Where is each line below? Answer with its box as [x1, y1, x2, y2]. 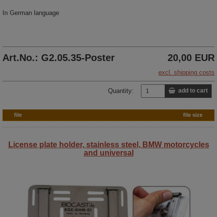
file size [183, 111, 202, 118]
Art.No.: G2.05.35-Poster [2, 52, 115, 63]
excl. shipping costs [158, 68, 215, 76]
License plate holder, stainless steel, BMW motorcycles [8, 140, 209, 149]
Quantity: [108, 87, 134, 94]
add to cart [175, 87, 208, 94]
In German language [2, 9, 59, 16]
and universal [83, 148, 134, 157]
